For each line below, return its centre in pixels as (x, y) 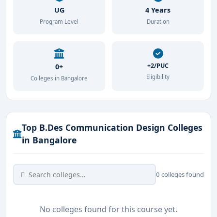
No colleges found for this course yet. (108, 209)
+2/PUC (158, 66)
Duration (158, 22)
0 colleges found (180, 174)
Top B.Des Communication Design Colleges (112, 127)
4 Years (158, 10)
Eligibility (158, 77)
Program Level (59, 22)
